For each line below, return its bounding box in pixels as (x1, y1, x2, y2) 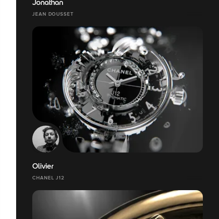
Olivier (32, 163, 54, 171)
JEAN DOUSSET (32, 11, 74, 17)
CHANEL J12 (32, 175, 65, 180)
